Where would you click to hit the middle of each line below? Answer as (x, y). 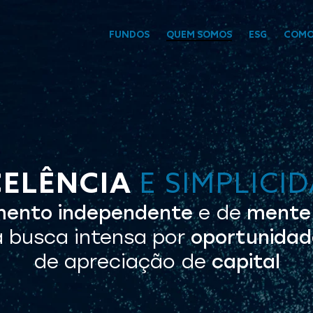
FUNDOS (130, 34)
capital (246, 262)
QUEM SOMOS (199, 34)
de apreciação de (122, 262)
